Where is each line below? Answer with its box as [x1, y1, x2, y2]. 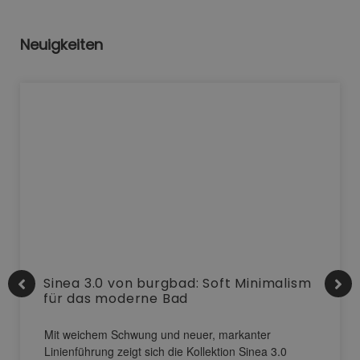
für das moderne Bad [43, 289, 189, 309]
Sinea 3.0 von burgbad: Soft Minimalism [43, 274, 312, 293]
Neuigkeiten [20, 35, 103, 55]
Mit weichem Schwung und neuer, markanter [44, 326, 271, 343]
